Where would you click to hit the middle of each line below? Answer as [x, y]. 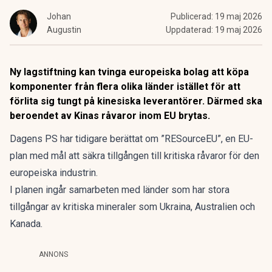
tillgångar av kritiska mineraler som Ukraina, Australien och [132, 207]
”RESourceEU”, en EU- [207, 139]
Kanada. [26, 224]
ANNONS [53, 254]
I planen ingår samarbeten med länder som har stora [120, 190]
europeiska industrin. [54, 173]
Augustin [64, 30]
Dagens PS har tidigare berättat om [85, 139]
